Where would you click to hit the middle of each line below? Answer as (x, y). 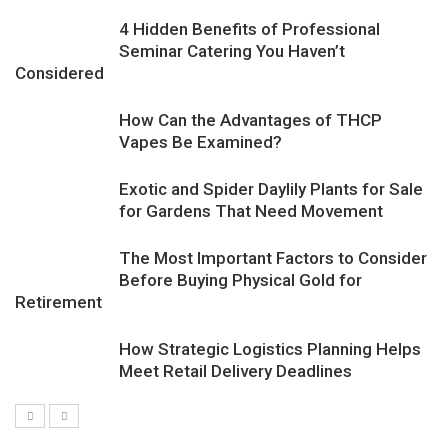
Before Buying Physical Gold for (240, 279)
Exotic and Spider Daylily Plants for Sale (271, 188)
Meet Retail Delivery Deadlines (235, 370)
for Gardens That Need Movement (251, 210)
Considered (59, 72)
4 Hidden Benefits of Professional (249, 28)
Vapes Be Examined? (200, 141)
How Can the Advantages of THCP (250, 119)
